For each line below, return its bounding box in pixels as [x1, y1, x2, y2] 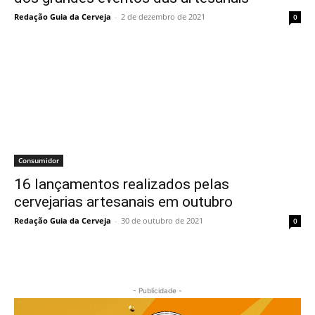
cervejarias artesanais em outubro [14, 193, 233, 210]
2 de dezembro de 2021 [121, 11, 205, 22]
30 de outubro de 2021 [121, 215, 203, 226]
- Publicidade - [133, 286, 182, 295]
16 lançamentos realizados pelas [14, 176, 229, 193]
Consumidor [18, 155, 59, 165]
